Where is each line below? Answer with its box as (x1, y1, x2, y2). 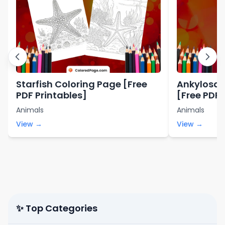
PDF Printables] (16, 88, 87, 101)
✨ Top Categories (16, 201, 97, 214)
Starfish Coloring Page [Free (16, 77, 147, 90)
